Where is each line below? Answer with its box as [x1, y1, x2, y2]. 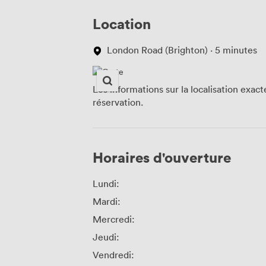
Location [93, 14, 151, 33]
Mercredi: [93, 213, 135, 226]
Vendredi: [93, 249, 134, 261]
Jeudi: [93, 231, 119, 243]
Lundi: [93, 178, 119, 190]
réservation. [93, 96, 143, 109]
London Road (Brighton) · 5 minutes [107, 44, 257, 56]
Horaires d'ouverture [93, 148, 231, 167]
